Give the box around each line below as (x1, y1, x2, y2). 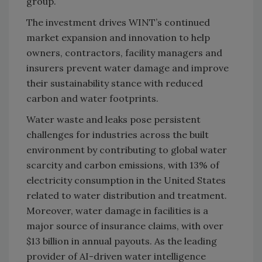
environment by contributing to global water (26, 144, 227, 156)
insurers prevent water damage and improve (26, 62, 229, 74)
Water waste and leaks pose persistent (26, 113, 201, 126)
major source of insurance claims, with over (26, 220, 223, 232)
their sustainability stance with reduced (26, 77, 203, 89)
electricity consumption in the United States (26, 174, 226, 187)
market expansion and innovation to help (26, 32, 210, 44)
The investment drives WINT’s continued (26, 16, 210, 29)
